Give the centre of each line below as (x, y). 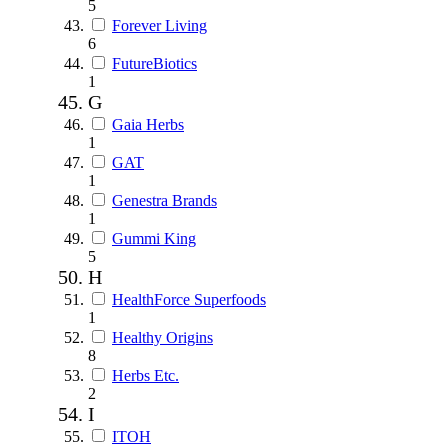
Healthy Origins (162, 337)
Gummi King (154, 238)
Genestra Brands (164, 200)
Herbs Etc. (145, 375)
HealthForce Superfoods (189, 299)
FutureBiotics (154, 63)
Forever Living (159, 25)
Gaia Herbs (148, 124)
